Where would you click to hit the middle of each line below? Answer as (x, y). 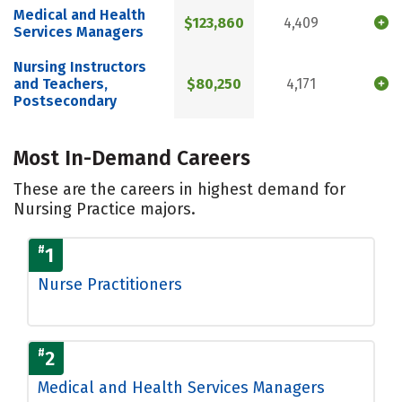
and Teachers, (61, 84)
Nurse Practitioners (110, 284)
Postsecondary (65, 101)
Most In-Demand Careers (132, 157)
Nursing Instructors (80, 67)
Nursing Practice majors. (105, 209)
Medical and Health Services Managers (181, 387)
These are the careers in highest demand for (179, 189)
